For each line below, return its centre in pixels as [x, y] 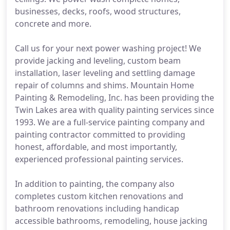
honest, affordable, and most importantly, [96, 147]
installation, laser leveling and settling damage [105, 73]
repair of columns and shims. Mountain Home [104, 85]
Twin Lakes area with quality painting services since [114, 110]
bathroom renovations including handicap [97, 208]
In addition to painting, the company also [95, 184]
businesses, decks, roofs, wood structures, [98, 11]
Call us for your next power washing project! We [108, 48]
